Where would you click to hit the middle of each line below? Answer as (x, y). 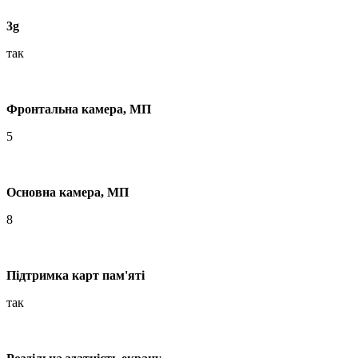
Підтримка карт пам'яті (76, 275)
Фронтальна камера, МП (79, 109)
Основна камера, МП (68, 192)
